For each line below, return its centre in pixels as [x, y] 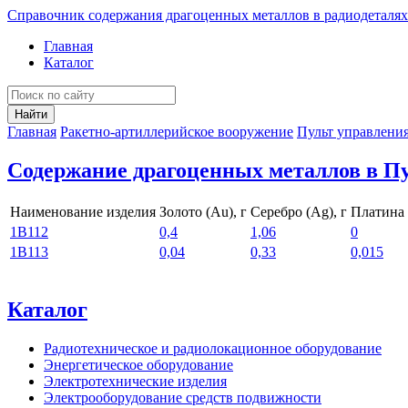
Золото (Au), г [203, 211]
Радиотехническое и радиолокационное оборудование [213, 348]
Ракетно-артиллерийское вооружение [177, 132]
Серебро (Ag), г [299, 211]
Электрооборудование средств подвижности [183, 397]
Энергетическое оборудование [138, 364]
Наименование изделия [83, 211]
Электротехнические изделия [135, 381]
